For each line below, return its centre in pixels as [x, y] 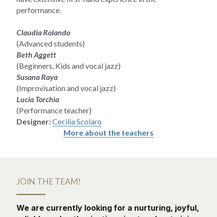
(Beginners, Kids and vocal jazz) [69, 66]
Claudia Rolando [43, 32]
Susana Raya [37, 77]
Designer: [34, 122]
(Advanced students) [51, 44]
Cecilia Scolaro [77, 122]
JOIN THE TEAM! [49, 182]
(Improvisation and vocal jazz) [66, 88]
